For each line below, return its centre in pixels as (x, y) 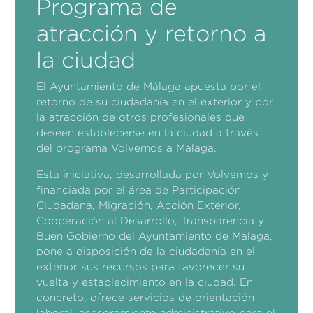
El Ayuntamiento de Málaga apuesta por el (149, 86)
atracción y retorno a (152, 33)
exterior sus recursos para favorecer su (141, 266)
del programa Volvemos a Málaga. (127, 147)
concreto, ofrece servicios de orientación (146, 297)
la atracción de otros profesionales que (141, 117)
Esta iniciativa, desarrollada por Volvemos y (153, 174)
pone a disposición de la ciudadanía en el (146, 251)
